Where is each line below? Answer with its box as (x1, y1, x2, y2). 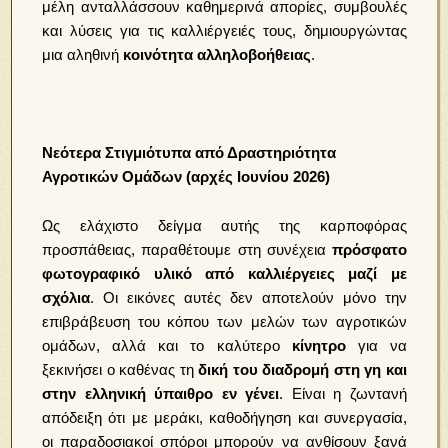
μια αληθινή (42, 45, 124, 63)
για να (345, 336, 407, 354)
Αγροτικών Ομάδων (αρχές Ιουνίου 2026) (42, 167, 331, 185)
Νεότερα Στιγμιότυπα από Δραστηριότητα (42, 143, 337, 161)
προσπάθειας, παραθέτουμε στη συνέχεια (42, 240, 332, 258)
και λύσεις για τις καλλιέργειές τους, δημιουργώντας (42, 21, 407, 39)
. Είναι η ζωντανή (279, 384, 407, 402)
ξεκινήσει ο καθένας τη (42, 360, 199, 378)
